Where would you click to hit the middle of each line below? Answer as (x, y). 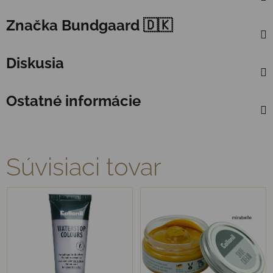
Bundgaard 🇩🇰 (115, 25)
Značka (32, 25)
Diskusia (35, 63)
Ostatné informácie (73, 101)
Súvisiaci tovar (84, 166)
